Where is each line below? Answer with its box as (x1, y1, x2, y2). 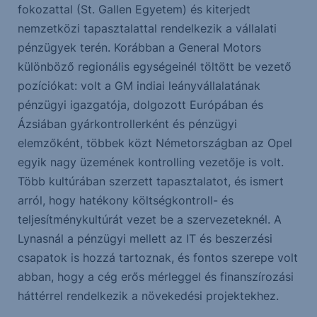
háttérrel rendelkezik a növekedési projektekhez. (17, 289, 279, 304)
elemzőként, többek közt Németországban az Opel (17, 136, 292, 151)
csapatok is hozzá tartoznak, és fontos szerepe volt (17, 250, 298, 265)
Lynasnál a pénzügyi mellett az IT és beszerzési (17, 231, 272, 246)
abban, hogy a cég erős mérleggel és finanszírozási (17, 270, 294, 284)
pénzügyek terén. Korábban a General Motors (17, 40, 261, 55)
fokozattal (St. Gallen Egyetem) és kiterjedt (17, 2, 250, 17)
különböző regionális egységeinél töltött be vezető (17, 59, 292, 74)
